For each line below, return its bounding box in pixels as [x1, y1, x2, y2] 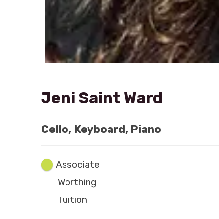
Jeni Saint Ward [41, 88, 163, 107]
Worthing [58, 176, 97, 188]
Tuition [58, 194, 88, 205]
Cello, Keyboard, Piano [41, 122, 162, 136]
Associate [55, 158, 100, 170]
